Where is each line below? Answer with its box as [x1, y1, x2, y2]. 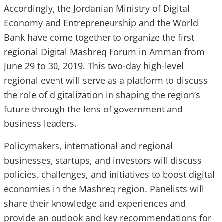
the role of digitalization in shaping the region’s [4, 88, 200, 101]
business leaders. [4, 117, 77, 129]
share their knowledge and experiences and [4, 197, 186, 209]
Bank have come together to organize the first [4, 31, 194, 43]
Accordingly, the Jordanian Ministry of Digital [4, 2, 190, 14]
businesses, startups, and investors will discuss [4, 154, 202, 166]
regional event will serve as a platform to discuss [4, 74, 208, 86]
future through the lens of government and [4, 103, 183, 115]
